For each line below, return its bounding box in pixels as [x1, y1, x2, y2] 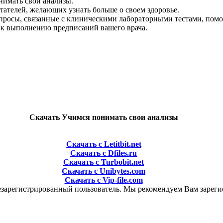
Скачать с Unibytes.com [62, 167, 145, 176]
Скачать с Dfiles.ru [70, 149, 137, 158]
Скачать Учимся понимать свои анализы [29, 113, 178, 122]
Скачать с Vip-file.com [64, 176, 143, 185]
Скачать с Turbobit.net [63, 158, 144, 167]
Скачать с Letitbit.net [66, 140, 141, 149]
